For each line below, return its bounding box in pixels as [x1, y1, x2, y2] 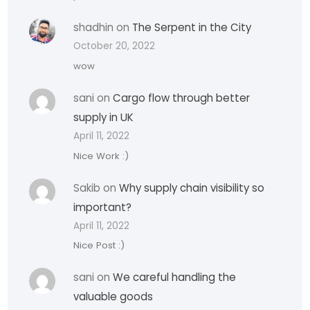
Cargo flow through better [113, 90, 250, 105]
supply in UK [73, 109, 134, 125]
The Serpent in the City [132, 20, 252, 35]
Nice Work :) [73, 149, 129, 163]
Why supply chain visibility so [119, 180, 265, 195]
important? [73, 199, 132, 215]
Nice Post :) [73, 239, 125, 253]
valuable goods [73, 289, 154, 304]
